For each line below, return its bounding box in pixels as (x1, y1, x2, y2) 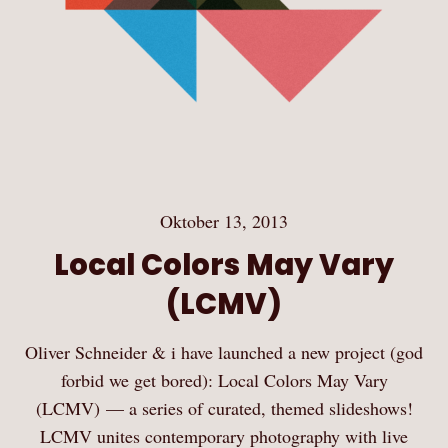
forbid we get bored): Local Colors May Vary (60, 367, 388, 392)
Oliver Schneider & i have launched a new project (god (25, 339, 423, 364)
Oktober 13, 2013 (160, 208, 288, 233)
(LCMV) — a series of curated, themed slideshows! (35, 395, 413, 420)
